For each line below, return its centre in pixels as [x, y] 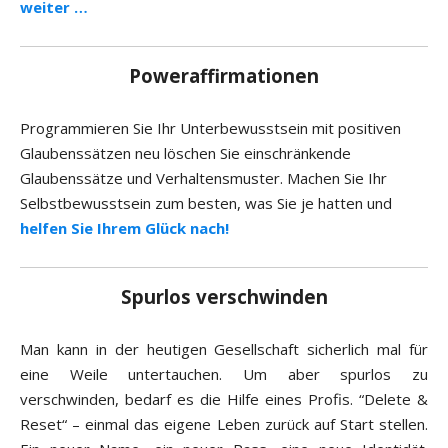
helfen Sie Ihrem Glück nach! [124, 228]
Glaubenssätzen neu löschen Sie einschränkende [185, 153]
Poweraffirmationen [224, 76]
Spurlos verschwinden [224, 297]
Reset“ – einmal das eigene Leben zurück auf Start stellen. [224, 424]
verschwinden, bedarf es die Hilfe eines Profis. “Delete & [224, 399]
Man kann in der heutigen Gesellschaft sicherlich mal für [224, 349]
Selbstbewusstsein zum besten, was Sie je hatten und [206, 203]
